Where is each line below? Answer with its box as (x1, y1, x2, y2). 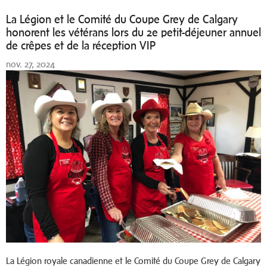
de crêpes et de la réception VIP (6, 39, 156, 52)
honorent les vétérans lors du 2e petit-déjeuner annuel (6, 26, 261, 39)
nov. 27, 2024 (6, 59, 55, 69)
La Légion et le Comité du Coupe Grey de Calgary (6, 13, 238, 26)
